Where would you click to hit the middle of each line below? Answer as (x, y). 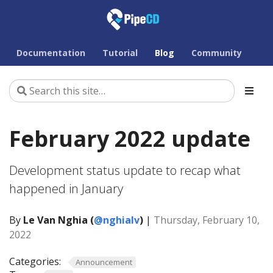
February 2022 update (130, 139)
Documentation (51, 53)
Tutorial (120, 53)
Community (217, 53)
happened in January (66, 189)
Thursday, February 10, (207, 220)
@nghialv (117, 220)
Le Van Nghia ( (58, 220)
